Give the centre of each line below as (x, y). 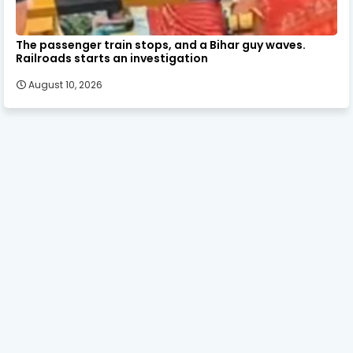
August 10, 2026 (65, 84)
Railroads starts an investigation (112, 58)
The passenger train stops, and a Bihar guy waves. (161, 45)
